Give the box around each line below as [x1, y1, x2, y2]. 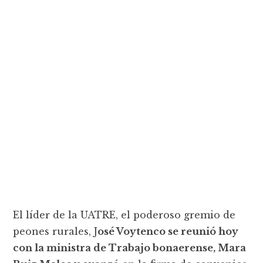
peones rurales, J [13, 225, 98, 237]
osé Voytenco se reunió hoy [97, 225, 239, 237]
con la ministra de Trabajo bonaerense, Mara [13, 241, 247, 254]
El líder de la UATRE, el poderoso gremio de [13, 208, 236, 221]
